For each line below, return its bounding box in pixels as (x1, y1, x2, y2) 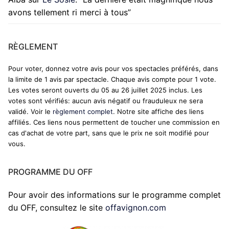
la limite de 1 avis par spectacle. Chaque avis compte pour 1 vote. (8, 75, 216, 84)
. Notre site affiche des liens (113, 107, 204, 116)
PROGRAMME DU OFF (8, 167, 93, 177)
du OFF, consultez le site (8, 202, 105, 213)
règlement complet (53, 107, 113, 116)
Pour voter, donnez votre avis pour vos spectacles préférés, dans (8, 64, 218, 73)
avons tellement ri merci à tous (8, 7, 128, 17)
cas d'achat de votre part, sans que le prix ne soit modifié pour (8, 129, 209, 138)
